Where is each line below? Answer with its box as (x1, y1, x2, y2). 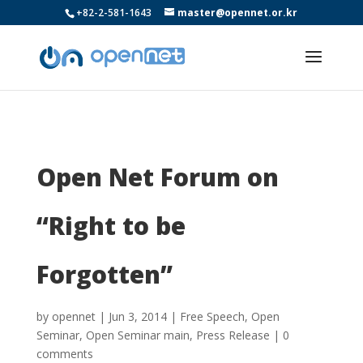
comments (36, 346, 93, 361)
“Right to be (36, 209, 186, 242)
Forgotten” (36, 258, 173, 291)
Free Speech (179, 309, 245, 324)
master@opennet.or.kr (177, 6, 298, 19)
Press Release (195, 327, 270, 343)
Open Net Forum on (36, 160, 279, 194)
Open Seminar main (85, 327, 190, 343)
